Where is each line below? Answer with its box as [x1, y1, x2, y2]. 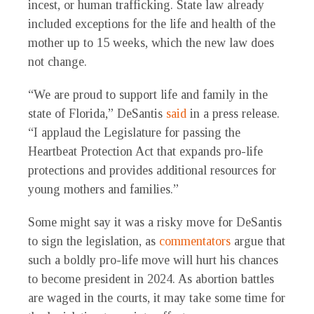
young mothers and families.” [28, 182, 179, 197]
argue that [231, 234, 285, 249]
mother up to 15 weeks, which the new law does [28, 36, 274, 50]
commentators [159, 234, 231, 249]
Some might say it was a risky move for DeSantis [28, 215, 282, 230]
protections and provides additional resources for [28, 163, 276, 178]
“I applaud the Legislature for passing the [28, 125, 240, 140]
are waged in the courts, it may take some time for [28, 291, 285, 306]
